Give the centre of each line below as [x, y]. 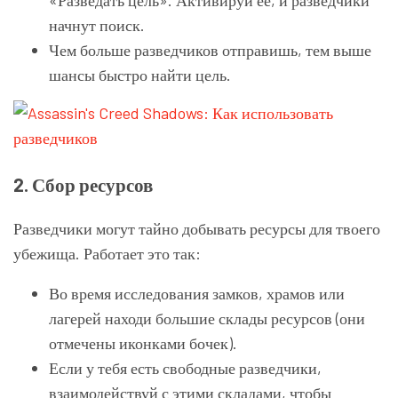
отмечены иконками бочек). [143, 342]
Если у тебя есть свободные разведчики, [185, 367]
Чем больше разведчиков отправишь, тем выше [210, 49]
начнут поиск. [97, 24]
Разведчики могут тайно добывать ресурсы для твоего [197, 228]
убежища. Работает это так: [107, 253]
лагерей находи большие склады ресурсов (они [207, 318]
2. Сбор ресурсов [83, 184]
